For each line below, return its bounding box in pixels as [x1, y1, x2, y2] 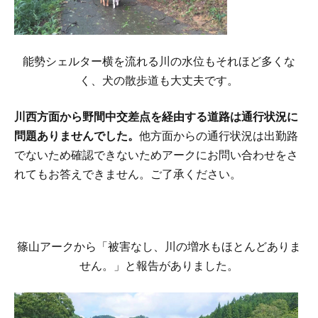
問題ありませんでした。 [14, 130, 139, 143]
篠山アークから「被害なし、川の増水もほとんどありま [17, 241, 301, 253]
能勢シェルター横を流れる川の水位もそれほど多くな [23, 55, 295, 68]
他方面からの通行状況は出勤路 [139, 130, 298, 143]
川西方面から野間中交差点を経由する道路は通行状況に [14, 111, 298, 124]
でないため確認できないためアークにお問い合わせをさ [14, 149, 298, 162]
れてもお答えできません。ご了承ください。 [14, 168, 241, 181]
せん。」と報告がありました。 [79, 260, 238, 273]
